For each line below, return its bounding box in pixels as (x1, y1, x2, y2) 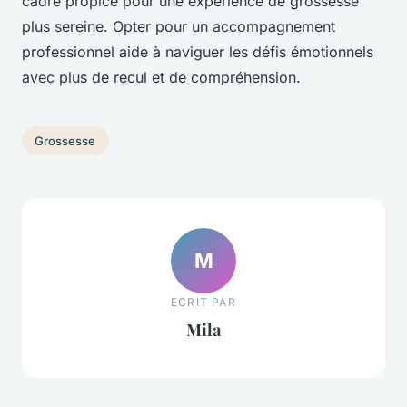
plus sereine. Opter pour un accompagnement (22, 17, 335, 36)
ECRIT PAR (171, 294, 236, 309)
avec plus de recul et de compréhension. (22, 68, 301, 87)
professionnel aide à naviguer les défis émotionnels (22, 43, 373, 62)
